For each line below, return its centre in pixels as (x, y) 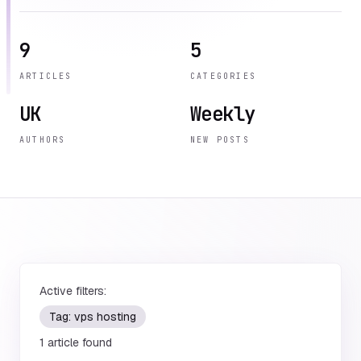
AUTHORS (43, 140)
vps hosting (105, 317)
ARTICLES (46, 76)
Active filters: (73, 291)
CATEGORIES (223, 76)
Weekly (223, 114)
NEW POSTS (220, 140)
